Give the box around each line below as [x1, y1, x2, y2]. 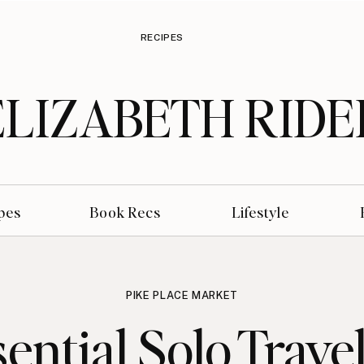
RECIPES [140, 32, 184, 43]
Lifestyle [232, 202, 289, 221]
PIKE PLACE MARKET [125, 289, 239, 301]
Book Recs [89, 202, 162, 221]
